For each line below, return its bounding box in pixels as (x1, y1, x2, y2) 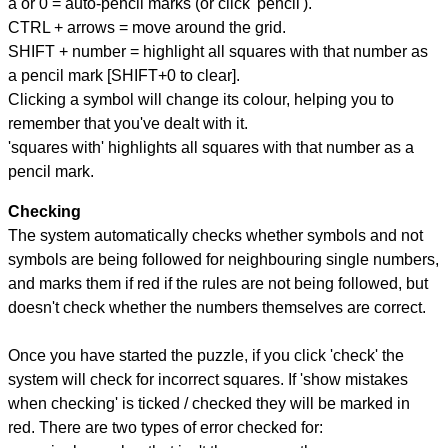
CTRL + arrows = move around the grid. (8, 19, 286, 37)
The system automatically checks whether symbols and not (8, 227, 423, 245)
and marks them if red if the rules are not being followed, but (8, 275, 428, 293)
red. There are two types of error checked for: (8, 419, 323, 437)
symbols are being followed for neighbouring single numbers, (8, 251, 439, 269)
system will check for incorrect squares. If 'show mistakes (8, 371, 408, 389)
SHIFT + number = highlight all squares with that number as (8, 43, 428, 61)
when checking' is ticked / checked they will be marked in (8, 395, 410, 413)
